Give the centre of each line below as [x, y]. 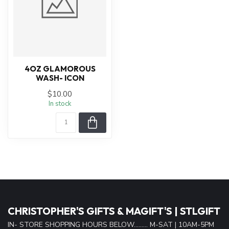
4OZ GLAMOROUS [60, 69]
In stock [60, 104]
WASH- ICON [60, 78]
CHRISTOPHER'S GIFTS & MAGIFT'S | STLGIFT [114, 211]
